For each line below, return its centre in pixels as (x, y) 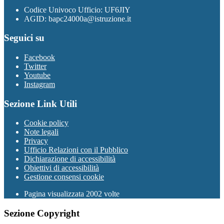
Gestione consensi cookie (64, 177)
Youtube (37, 75)
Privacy (36, 141)
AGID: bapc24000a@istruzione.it (77, 18)
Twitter (35, 66)
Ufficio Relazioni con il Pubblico (76, 150)
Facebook (39, 57)
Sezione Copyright (42, 213)
